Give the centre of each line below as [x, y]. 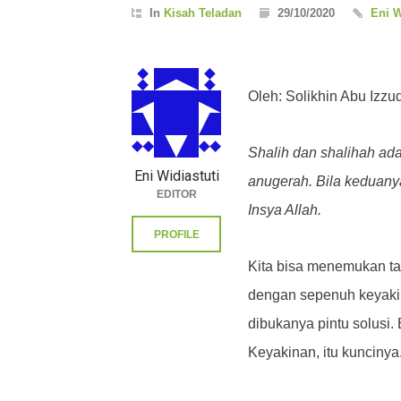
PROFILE [176, 235]
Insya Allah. [285, 210]
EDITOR [176, 194]
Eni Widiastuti [176, 176]
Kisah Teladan [203, 13]
